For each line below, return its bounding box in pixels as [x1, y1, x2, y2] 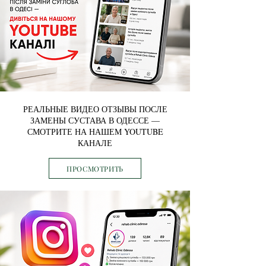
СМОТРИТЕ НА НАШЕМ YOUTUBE [27, 126, 163, 137]
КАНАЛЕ [78, 137, 112, 148]
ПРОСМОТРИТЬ [66, 163, 123, 173]
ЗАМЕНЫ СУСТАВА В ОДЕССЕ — [30, 115, 160, 126]
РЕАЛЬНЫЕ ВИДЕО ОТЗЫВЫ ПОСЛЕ [23, 103, 167, 115]
